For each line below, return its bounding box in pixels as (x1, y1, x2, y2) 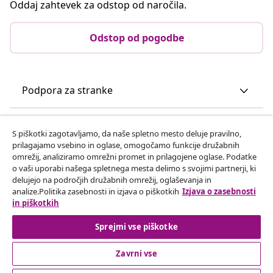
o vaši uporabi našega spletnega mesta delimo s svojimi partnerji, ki (12, 163, 256, 174)
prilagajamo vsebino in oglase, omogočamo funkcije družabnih (12, 140, 239, 151)
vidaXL (22, 154, 51, 168)
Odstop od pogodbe (89, 30, 184, 44)
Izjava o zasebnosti (182, 186, 256, 197)
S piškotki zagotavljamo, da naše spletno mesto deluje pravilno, (12, 128, 241, 139)
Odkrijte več (22, 189, 77, 203)
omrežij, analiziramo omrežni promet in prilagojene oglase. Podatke (12, 151, 257, 162)
